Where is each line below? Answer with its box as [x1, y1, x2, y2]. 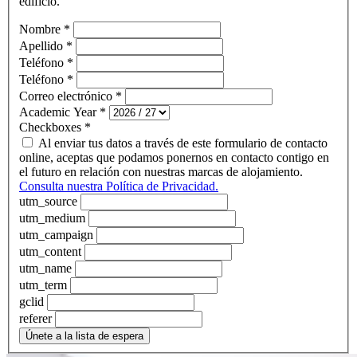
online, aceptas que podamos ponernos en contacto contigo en [19, 151, 329, 165]
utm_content [19, 245, 84, 259]
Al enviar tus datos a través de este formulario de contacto [38, 136, 328, 151]
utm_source [19, 194, 80, 209]
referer [19, 312, 55, 326]
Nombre [19, 22, 64, 37]
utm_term [19, 278, 70, 292]
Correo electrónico [19, 89, 116, 104]
